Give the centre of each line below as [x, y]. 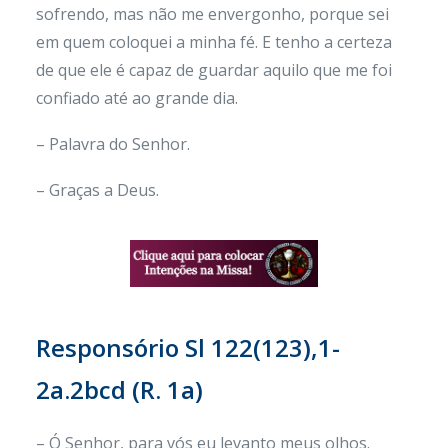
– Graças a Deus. [97, 190]
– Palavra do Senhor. [113, 144]
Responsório [110, 347]
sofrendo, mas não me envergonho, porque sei [212, 14]
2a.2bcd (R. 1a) [119, 389]
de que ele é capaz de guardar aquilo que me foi [214, 70]
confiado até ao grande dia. [137, 98]
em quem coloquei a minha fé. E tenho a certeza [214, 42]
